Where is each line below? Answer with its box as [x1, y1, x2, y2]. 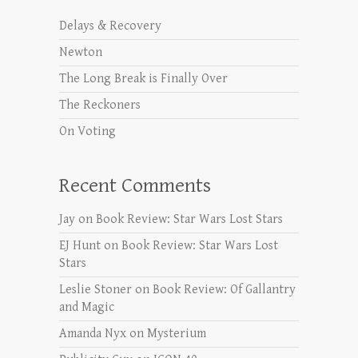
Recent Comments [59, 173, 211, 198]
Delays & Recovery [59, 18, 161, 34]
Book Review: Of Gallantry [153, 282, 296, 298]
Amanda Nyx [59, 326, 126, 342]
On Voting [59, 124, 116, 140]
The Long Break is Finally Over [59, 71, 228, 87]
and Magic [59, 300, 114, 316]
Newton [59, 45, 102, 61]
